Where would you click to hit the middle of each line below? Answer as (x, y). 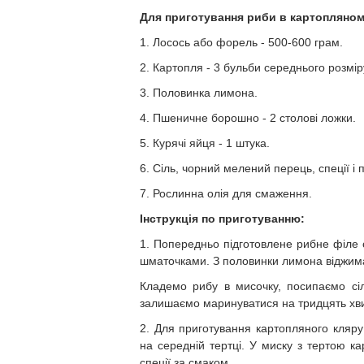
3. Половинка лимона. (199, 93)
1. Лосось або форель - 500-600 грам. (241, 42)
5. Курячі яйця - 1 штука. (205, 143)
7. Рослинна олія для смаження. (226, 193)
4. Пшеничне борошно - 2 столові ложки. (248, 118)
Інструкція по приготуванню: (222, 219)
